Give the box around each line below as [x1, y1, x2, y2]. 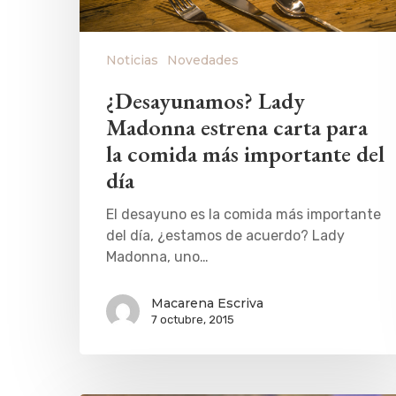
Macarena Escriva [151, 294, 263, 311]
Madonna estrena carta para [106, 111, 368, 142]
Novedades [167, 51, 239, 68]
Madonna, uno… [106, 247, 209, 265]
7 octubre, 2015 [151, 312, 234, 326]
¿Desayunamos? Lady [106, 85, 305, 116]
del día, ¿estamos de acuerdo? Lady [106, 226, 345, 244]
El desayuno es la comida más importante [106, 205, 381, 223]
